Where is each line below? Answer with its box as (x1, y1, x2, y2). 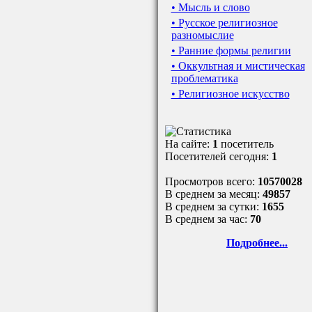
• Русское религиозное (171, 17, 278, 29)
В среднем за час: (164, 213, 250, 225)
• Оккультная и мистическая (171, 60, 305, 72)
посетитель (220, 138, 274, 150)
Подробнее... (226, 237, 288, 249)
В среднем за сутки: (164, 201, 262, 212)
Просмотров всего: (164, 175, 258, 187)
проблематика (171, 72, 238, 84)
